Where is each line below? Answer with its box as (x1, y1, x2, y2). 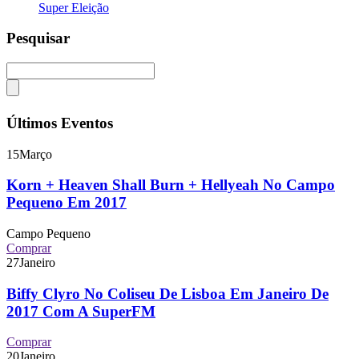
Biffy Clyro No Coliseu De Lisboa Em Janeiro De (6, 284, 329, 302)
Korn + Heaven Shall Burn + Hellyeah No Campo (6, 176, 335, 194)
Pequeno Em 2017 (6, 194, 127, 212)
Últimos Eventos (6, 114, 113, 131)
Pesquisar (6, 30, 70, 47)
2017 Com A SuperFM (6, 302, 155, 320)
